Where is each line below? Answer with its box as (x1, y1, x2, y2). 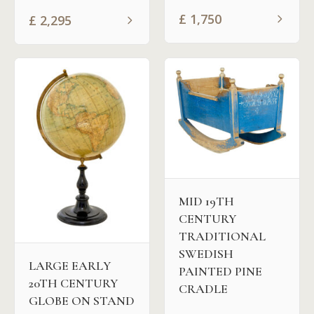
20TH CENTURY (29, 275, 118, 292)
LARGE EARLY (29, 258, 111, 274)
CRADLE (179, 281, 228, 297)
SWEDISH (179, 246, 233, 262)
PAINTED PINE (179, 264, 262, 280)
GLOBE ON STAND (29, 293, 135, 309)
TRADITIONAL (179, 228, 266, 245)
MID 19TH (179, 193, 234, 210)
